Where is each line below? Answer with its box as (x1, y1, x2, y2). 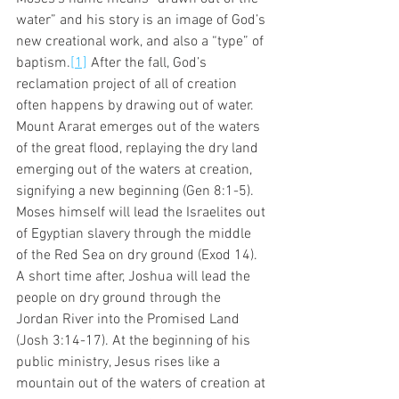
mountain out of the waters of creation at (16, 374, 269, 393)
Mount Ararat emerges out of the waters (16, 118, 264, 136)
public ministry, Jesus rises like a (16, 353, 224, 371)
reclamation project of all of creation (16, 75, 240, 94)
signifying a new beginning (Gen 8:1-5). (16, 182, 257, 200)
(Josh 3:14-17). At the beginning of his (16, 331, 254, 350)
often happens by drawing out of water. (16, 96, 257, 115)
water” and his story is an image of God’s (16, 11, 269, 29)
